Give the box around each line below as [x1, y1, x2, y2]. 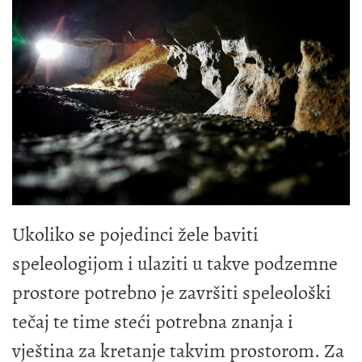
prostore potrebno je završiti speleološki [12, 279, 331, 305]
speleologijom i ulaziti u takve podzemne [12, 250, 338, 276]
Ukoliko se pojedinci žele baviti [12, 221, 259, 247]
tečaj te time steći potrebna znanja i [12, 308, 293, 335]
